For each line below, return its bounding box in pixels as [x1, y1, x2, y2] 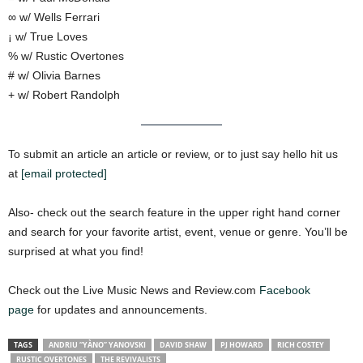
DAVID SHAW [160, 340, 207, 351]
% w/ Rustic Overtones [8, 49, 124, 63]
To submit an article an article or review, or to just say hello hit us [8, 147, 338, 161]
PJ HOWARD [220, 340, 263, 351]
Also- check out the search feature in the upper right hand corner [8, 206, 340, 220]
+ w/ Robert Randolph [8, 88, 120, 102]
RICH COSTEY [277, 340, 324, 351]
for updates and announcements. [34, 303, 207, 317]
